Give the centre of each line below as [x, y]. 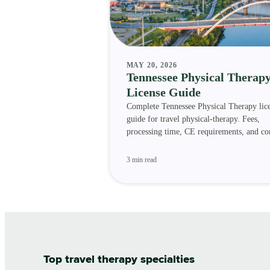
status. [137, 145]
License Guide [163, 93]
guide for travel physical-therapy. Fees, [193, 119]
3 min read [141, 159]
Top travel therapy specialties [119, 260]
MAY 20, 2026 [152, 65]
